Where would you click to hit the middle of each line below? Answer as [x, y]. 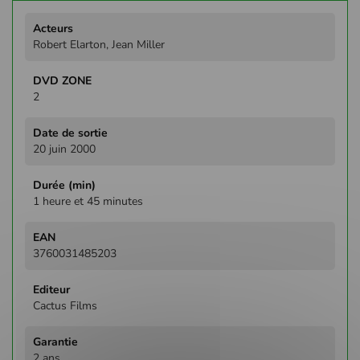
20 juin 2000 [64, 149]
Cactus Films [65, 305]
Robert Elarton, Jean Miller [99, 44]
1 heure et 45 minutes [88, 201]
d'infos [41, 35]
